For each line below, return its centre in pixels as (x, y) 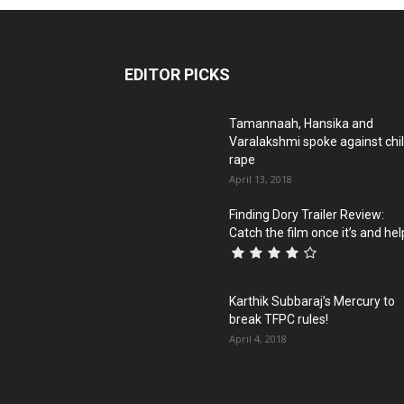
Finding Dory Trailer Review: (307, 214)
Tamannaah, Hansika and (301, 123)
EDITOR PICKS (177, 74)
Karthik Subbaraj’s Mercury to (312, 301)
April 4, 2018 (258, 338)
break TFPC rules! (279, 319)
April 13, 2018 (261, 179)
